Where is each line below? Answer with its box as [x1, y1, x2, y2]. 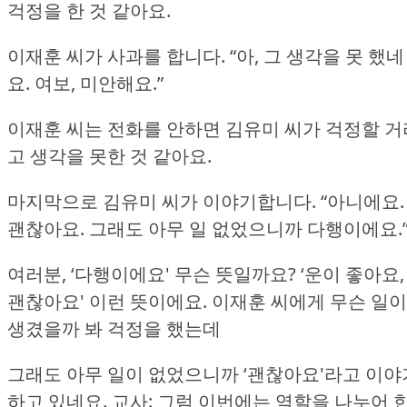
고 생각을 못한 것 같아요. [7, 144, 212, 169]
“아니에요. [321, 189, 404, 214]
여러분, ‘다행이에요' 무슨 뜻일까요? [7, 262, 296, 287]
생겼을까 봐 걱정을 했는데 [7, 316, 221, 342]
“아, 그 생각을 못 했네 [230, 44, 404, 69]
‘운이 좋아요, [301, 262, 404, 287]
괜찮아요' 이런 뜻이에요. [7, 289, 207, 314]
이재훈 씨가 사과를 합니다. [7, 44, 225, 69]
